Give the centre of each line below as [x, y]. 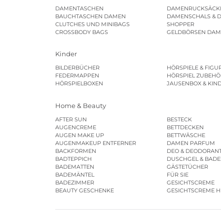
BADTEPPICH [74, 159]
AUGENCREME [76, 127]
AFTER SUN [71, 119]
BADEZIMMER [75, 182]
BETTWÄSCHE [186, 135]
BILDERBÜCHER [77, 68]
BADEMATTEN [75, 166]
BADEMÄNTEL [75, 174]
